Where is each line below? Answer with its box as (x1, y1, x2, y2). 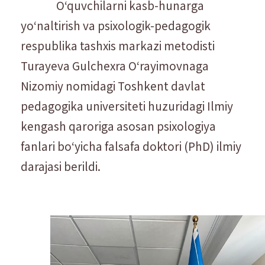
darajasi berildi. (21, 157, 101, 174)
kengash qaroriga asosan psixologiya (21, 117, 216, 134)
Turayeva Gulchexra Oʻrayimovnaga (21, 57, 209, 73)
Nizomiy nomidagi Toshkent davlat (21, 77, 205, 93)
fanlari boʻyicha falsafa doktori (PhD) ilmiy (21, 137, 241, 154)
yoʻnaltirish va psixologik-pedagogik (21, 17, 211, 33)
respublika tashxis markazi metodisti (21, 37, 215, 53)
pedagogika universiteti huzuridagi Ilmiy (21, 97, 233, 114)
